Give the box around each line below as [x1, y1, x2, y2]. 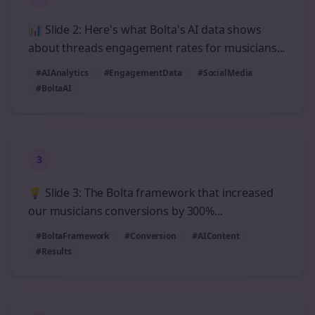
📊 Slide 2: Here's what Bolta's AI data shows [28, 22, 262, 37]
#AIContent [191, 230, 240, 242]
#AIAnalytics [36, 67, 89, 79]
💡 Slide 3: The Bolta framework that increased [28, 185, 274, 200]
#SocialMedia [197, 67, 253, 79]
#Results [36, 245, 72, 257]
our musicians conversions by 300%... [28, 203, 223, 219]
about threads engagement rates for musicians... [28, 40, 285, 56]
